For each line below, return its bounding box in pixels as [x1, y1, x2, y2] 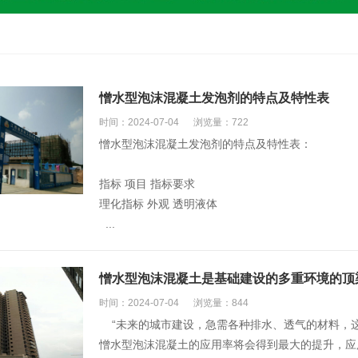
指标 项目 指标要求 [99, 177, 198, 190]
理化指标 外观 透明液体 [99, 197, 221, 210]
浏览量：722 [193, 117, 249, 128]
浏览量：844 [193, 297, 249, 308]
